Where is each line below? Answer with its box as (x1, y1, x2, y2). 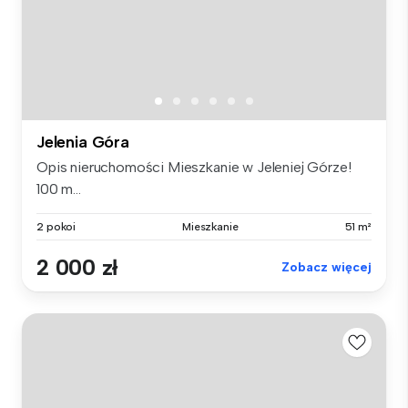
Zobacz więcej (281, 260, 372, 276)
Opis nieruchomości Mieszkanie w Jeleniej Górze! (36, 158, 352, 177)
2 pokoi (36, 220, 76, 234)
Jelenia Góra (36, 132, 129, 153)
